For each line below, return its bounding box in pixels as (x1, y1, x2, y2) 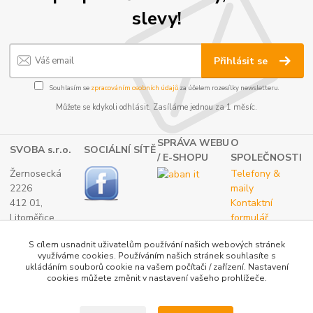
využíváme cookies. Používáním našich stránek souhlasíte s (37, 250, 276, 261)
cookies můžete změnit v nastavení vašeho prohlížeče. (46, 272, 267, 284)
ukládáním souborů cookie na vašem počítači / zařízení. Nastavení (24, 261, 289, 272)
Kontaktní (231, 196, 273, 210)
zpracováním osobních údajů (90, 83, 178, 93)
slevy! (131, 6, 182, 31)
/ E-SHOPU (157, 150, 209, 164)
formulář (231, 210, 269, 224)
